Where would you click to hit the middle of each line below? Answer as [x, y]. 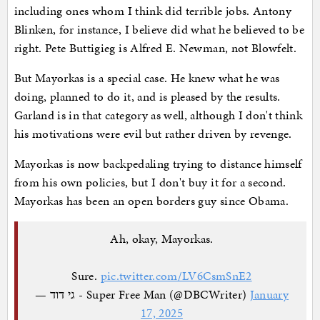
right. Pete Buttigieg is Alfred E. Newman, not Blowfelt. [157, 48]
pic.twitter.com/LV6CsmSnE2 [176, 275]
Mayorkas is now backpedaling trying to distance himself [158, 164]
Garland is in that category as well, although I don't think [158, 115]
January [269, 294]
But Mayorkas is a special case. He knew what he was [147, 78]
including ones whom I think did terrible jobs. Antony [153, 11]
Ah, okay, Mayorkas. [162, 238]
